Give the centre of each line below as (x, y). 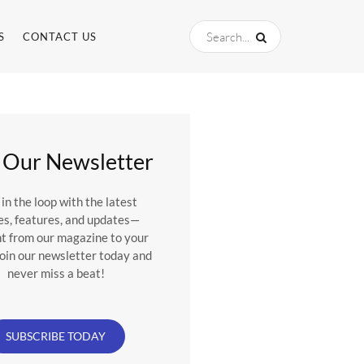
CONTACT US (60, 37)
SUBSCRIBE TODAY (56, 336)
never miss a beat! (56, 273)
